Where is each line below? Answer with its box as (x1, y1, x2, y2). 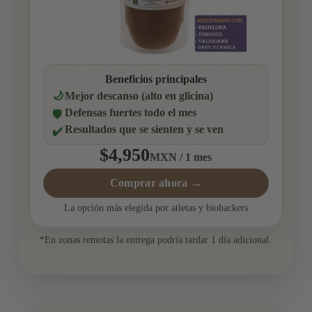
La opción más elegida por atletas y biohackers (63, 202, 248, 214)
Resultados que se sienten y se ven (64, 123, 224, 136)
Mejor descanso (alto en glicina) (64, 90, 213, 102)
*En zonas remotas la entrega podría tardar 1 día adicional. (40, 234, 272, 246)
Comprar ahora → (109, 177, 203, 189)
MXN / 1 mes (150, 151, 212, 164)
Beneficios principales (104, 73, 207, 86)
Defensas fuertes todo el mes (64, 107, 196, 119)
